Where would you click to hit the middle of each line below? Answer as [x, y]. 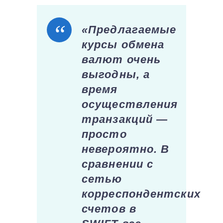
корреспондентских [141, 194]
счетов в [109, 209]
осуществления [130, 104]
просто [104, 134]
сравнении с [118, 164]
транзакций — [125, 119]
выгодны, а [116, 74]
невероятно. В [126, 149]
